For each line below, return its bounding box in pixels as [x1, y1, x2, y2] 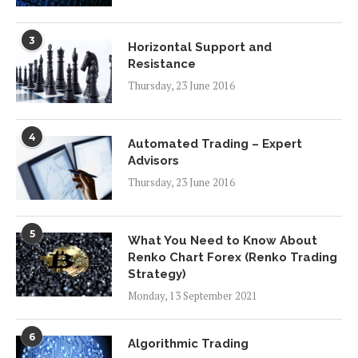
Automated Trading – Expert [128, 137, 302, 152]
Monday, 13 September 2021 [128, 288, 257, 304]
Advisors [128, 153, 179, 169]
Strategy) [128, 267, 186, 282]
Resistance [128, 57, 196, 72]
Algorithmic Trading [128, 336, 249, 352]
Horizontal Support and [128, 40, 272, 55]
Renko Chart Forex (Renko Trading [128, 250, 337, 265]
